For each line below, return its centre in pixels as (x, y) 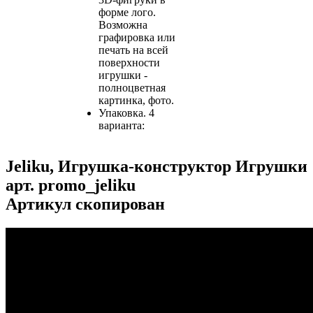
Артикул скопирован (85, 204)
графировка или (137, 38)
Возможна (123, 25)
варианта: (122, 126)
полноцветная (132, 88)
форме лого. (127, 13)
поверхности (129, 63)
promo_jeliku (87, 185)
